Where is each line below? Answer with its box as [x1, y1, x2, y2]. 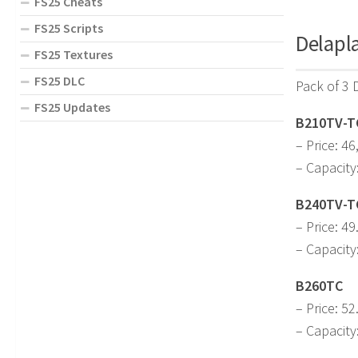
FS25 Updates [34, 98, 110, 115]
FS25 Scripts [34, 19, 103, 36]
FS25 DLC [34, 72, 85, 89]
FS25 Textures [34, 46, 113, 62]
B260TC [296, 276, 343, 295]
